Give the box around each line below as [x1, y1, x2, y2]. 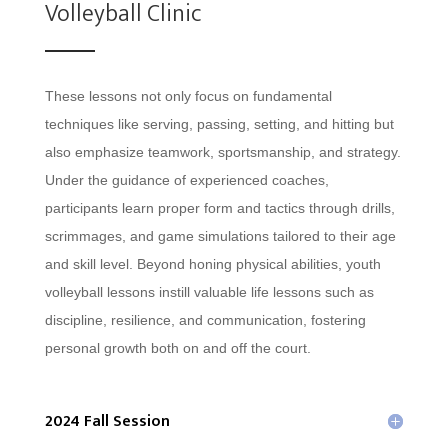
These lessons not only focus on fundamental [44, 87, 332, 104]
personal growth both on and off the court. [44, 339, 311, 356]
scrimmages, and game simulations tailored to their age [44, 227, 396, 244]
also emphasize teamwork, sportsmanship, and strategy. [44, 143, 401, 160]
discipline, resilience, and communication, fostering [44, 311, 366, 328]
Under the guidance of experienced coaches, [44, 171, 329, 188]
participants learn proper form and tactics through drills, [44, 199, 395, 216]
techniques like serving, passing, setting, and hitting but [44, 115, 394, 132]
